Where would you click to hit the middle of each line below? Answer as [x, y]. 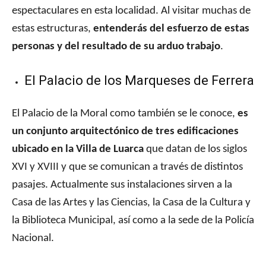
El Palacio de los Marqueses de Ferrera [139, 81]
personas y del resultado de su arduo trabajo [116, 47]
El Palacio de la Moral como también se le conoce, [125, 114]
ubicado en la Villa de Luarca [78, 150]
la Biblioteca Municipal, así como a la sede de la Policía [133, 221]
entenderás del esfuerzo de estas [171, 29]
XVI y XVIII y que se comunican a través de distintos [127, 167]
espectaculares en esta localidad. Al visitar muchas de [131, 11]
